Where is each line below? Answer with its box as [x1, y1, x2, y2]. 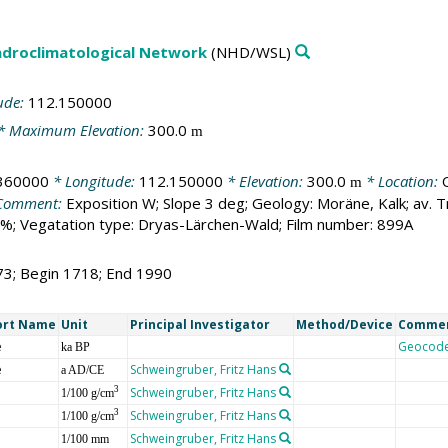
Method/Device [295, 315, 393, 333]
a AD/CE [60, 362, 104, 377]
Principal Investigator [129, 315, 270, 333]
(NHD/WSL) [206, 42, 291, 63]
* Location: [361, 170, 442, 191]
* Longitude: [48, 170, 139, 191]
